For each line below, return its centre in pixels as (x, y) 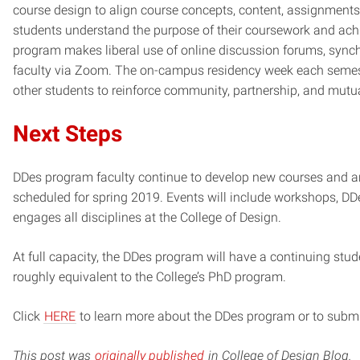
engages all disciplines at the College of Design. (147, 218)
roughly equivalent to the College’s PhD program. (149, 277)
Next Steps (67, 134)
